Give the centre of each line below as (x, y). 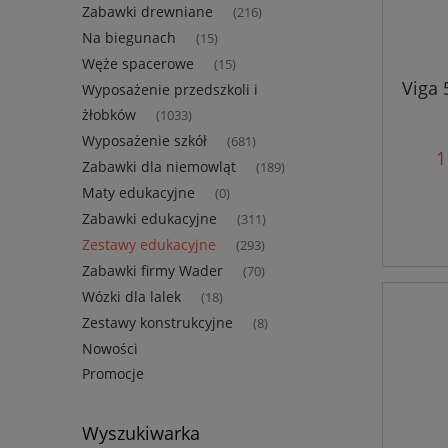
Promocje (113, 374)
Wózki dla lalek (131, 297)
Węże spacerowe (138, 64)
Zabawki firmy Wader (152, 271)
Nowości (110, 349)
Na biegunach (129, 38)
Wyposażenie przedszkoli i (170, 90)
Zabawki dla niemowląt (159, 167)
